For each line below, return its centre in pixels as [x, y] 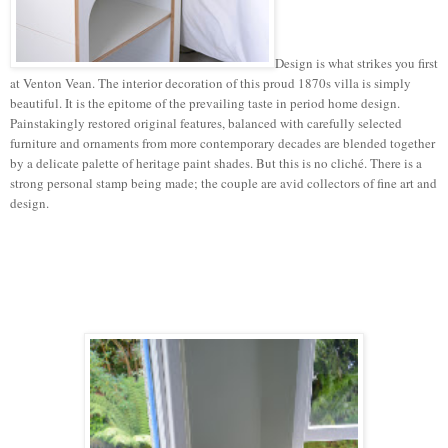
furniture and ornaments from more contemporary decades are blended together [222, 142]
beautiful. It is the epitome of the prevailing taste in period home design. [205, 102]
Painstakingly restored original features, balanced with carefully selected [206, 122]
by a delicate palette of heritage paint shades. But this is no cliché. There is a [216, 162]
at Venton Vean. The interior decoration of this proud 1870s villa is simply [210, 82]
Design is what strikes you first [356, 62]
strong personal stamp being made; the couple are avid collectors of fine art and [223, 182]
